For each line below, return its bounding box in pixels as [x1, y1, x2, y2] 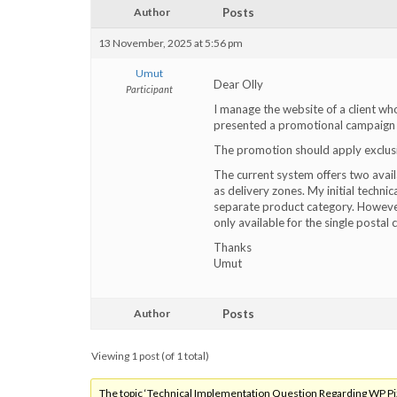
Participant [126, 83, 173, 95]
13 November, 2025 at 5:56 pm [98, 36, 243, 50]
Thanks [214, 240, 252, 254]
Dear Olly [214, 77, 263, 91]
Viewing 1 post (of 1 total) [91, 349, 209, 362]
